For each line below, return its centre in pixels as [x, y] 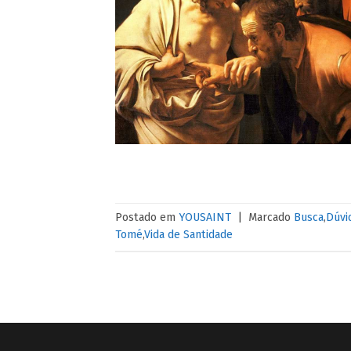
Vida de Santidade [188, 235]
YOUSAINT [205, 218]
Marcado [271, 218]
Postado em [147, 218]
